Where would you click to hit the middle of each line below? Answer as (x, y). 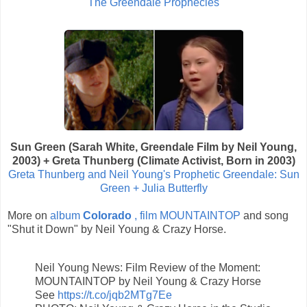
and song (265, 216)
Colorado (109, 216)
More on (29, 216)
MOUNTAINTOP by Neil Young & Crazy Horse (148, 282)
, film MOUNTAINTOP (187, 216)
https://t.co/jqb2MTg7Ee (115, 295)
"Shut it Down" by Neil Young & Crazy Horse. (117, 230)
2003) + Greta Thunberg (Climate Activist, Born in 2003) (153, 161)
